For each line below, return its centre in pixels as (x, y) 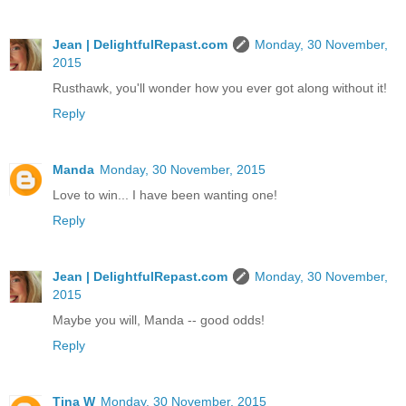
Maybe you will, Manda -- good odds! (159, 319)
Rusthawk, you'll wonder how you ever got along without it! (220, 87)
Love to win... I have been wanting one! (165, 194)
